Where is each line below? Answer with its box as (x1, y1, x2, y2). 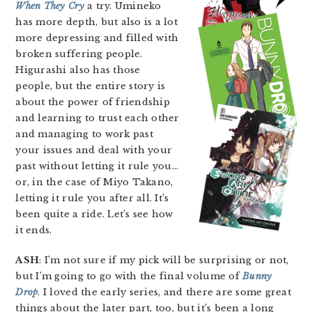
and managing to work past (15, 128, 153, 140)
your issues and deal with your (15, 144, 173, 156)
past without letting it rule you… (15, 160, 178, 172)
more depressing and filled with (15, 32, 179, 44)
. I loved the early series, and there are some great (38, 286, 291, 298)
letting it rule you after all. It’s (15, 192, 169, 204)
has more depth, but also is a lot (15, 16, 178, 28)
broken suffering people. (15, 48, 143, 60)
